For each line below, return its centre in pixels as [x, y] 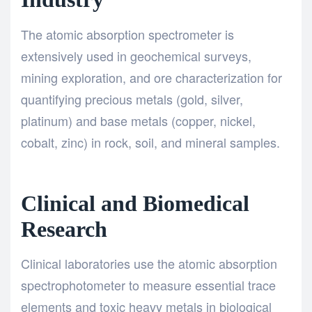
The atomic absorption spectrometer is [127, 34]
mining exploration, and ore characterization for [151, 77]
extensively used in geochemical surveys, [136, 55]
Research [64, 229]
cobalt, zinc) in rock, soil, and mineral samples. [150, 142]
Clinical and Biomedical [135, 203]
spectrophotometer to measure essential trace [148, 285]
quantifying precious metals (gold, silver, [132, 99]
